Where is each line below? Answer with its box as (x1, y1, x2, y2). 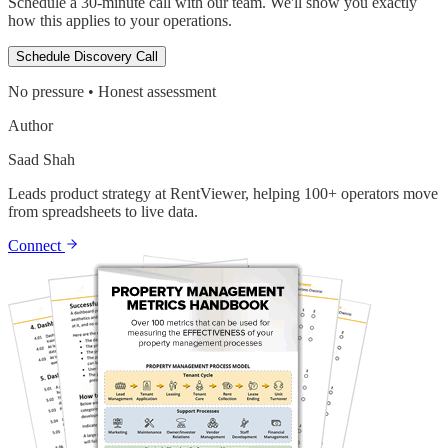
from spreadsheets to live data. (8, 202, 198, 220)
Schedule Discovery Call (16, 48, 158, 64)
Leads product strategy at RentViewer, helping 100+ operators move (8, 184, 438, 202)
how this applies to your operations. (8, 11, 232, 29)
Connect (8, 236, 65, 254)
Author (8, 116, 53, 134)
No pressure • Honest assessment (8, 82, 216, 100)
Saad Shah (8, 150, 75, 168)
